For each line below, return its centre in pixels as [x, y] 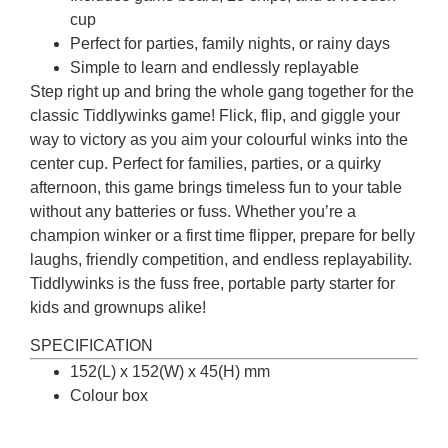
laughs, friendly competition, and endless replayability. [221, 259]
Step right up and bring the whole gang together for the [222, 91]
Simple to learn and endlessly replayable [214, 67]
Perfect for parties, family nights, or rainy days [230, 43]
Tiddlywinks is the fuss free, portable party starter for [212, 283]
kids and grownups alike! [118, 307]
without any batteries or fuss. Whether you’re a [193, 211]
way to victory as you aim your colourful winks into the [219, 139]
